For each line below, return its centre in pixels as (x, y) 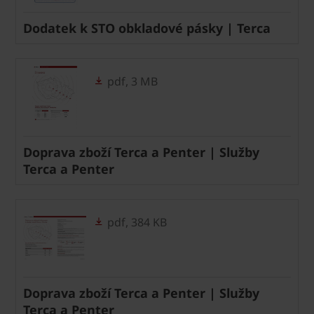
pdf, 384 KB (136, 222)
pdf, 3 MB (131, 81)
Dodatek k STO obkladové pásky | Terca (147, 28)
